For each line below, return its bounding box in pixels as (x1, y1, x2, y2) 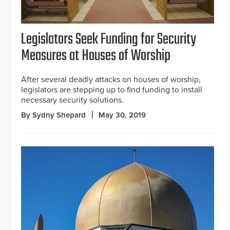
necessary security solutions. (21, 94, 124, 105)
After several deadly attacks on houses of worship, (21, 74, 201, 85)
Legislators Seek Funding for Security (21, 27, 196, 51)
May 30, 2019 (99, 110, 146, 120)
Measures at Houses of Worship (21, 44, 170, 68)
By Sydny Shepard (21, 110, 86, 120)
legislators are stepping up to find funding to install (21, 84, 202, 95)
